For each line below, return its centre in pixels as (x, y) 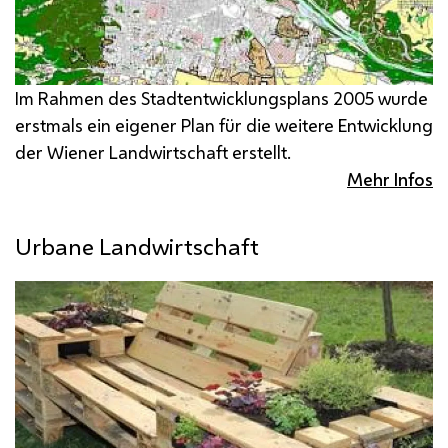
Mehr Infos (390, 178)
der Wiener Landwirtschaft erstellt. (153, 151)
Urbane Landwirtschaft (137, 246)
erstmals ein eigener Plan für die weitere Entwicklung (224, 124)
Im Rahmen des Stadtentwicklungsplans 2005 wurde (221, 97)
